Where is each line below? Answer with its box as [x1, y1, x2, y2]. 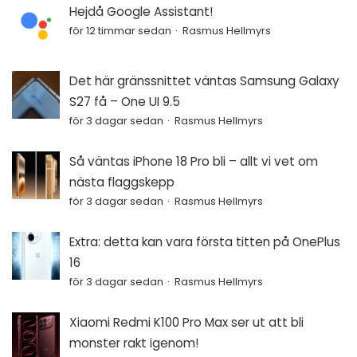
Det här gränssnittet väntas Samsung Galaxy [69, 73, 339, 89]
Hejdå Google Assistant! [69, 3, 213, 20]
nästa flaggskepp [69, 174, 175, 190]
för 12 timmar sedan [69, 23, 171, 38]
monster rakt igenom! [69, 335, 198, 351]
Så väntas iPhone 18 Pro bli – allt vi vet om [69, 153, 318, 170]
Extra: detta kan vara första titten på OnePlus [69, 233, 340, 250]
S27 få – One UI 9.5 [69, 93, 180, 110]
